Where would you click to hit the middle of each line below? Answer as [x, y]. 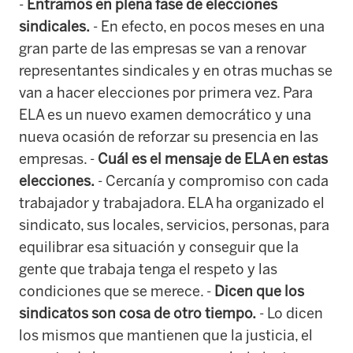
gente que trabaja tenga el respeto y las [148, 269]
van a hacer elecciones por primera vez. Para [166, 93]
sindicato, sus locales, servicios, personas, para [174, 225]
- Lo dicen [290, 313]
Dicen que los [259, 291]
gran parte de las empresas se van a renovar [163, 48]
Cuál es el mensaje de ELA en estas [213, 159]
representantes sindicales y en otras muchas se [176, 71]
